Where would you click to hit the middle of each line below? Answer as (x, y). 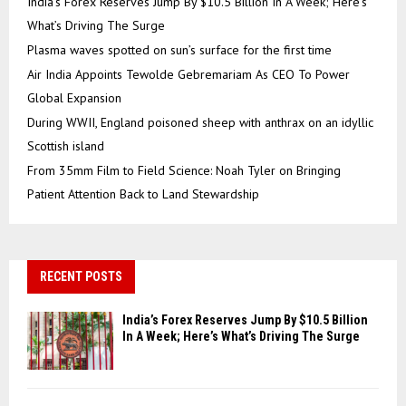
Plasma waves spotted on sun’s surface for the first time (179, 50)
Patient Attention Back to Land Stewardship (143, 194)
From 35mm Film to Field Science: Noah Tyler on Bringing (184, 171)
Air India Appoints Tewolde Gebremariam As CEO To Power (188, 75)
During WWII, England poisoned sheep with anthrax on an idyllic (200, 123)
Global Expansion (74, 98)
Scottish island (66, 146)
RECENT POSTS (81, 277)
